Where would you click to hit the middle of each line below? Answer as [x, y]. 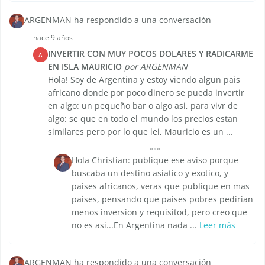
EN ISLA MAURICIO [85, 67]
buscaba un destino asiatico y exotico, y [150, 173]
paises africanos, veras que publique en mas [161, 186]
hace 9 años [53, 38]
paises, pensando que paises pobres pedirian [162, 199]
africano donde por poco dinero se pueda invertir [146, 93]
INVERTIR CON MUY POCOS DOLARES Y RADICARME [151, 54]
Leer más [217, 225]
